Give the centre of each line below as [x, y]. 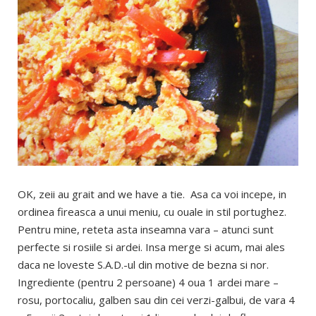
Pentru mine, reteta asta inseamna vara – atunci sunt [146, 230]
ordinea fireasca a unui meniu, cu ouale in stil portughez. [152, 212]
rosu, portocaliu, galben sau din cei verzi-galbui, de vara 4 [156, 300]
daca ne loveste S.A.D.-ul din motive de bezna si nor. [143, 265]
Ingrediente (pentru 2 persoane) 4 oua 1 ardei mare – [148, 282]
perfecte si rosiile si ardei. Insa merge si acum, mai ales [151, 247]
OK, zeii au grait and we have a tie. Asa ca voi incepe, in [152, 194]
